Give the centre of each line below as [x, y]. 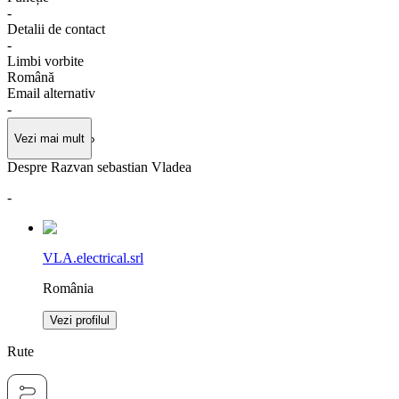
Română [31, 77]
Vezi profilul [80, 321]
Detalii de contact [56, 28]
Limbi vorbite [45, 61]
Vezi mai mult [49, 139]
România [68, 289]
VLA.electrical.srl [93, 258]
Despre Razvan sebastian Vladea [99, 167]
